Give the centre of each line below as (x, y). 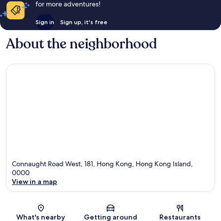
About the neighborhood (81, 44)
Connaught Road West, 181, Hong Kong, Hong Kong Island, (102, 164)
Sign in (45, 22)
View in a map (35, 181)
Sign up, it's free (84, 22)
